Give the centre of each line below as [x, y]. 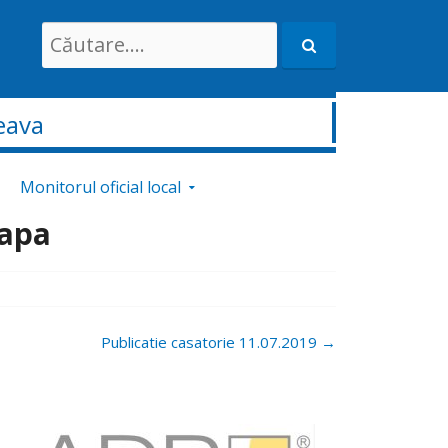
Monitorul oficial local [100, 187]
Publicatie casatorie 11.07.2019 [211, 342]
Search [66, 33]
